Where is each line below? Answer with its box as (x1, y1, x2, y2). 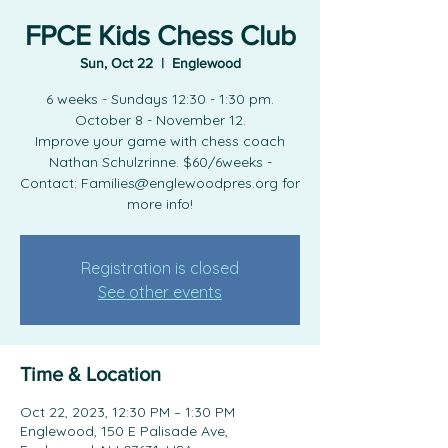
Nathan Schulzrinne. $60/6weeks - (48, 153, 272, 171)
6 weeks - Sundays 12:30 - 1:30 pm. (46, 90, 274, 108)
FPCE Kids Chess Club (24, 20, 296, 51)
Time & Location (20, 363, 161, 385)
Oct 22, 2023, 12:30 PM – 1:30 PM (20, 403, 235, 421)
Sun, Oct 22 (79, 55, 153, 71)
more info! (127, 195, 193, 213)
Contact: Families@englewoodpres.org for (20, 174, 300, 192)
